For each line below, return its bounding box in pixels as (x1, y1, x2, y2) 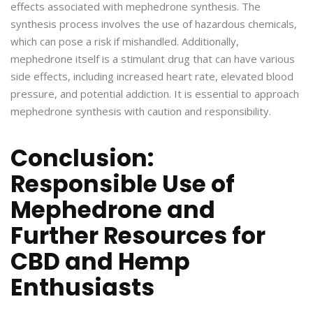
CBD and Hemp (10, 245, 190, 279)
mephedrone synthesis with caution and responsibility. (10, 104, 271, 119)
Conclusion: (10, 142, 154, 175)
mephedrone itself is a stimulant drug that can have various (10, 52, 295, 66)
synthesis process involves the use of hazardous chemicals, (10, 17, 297, 31)
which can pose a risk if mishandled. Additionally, (10, 34, 239, 49)
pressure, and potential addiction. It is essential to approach (10, 87, 299, 101)
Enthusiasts (10, 271, 154, 305)
